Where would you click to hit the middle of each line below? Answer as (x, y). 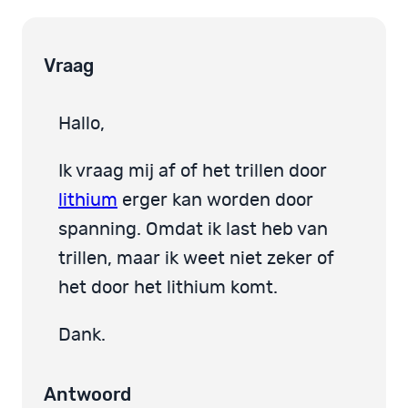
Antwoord (87, 394)
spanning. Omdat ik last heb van (193, 230)
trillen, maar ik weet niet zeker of (196, 259)
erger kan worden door (215, 201)
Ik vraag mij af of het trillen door (193, 172)
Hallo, (82, 124)
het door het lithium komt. (168, 288)
